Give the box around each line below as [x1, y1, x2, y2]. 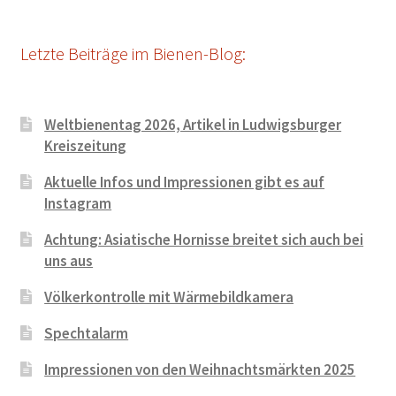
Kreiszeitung [44, 136, 127, 156]
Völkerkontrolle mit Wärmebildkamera [44, 287, 294, 308]
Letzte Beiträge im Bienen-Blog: [19, 42, 246, 65]
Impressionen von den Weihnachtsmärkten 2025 [44, 360, 356, 380]
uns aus [44, 251, 94, 271]
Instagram [44, 194, 112, 214]
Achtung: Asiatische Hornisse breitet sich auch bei [44, 230, 364, 250]
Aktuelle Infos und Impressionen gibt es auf [44, 172, 325, 193]
